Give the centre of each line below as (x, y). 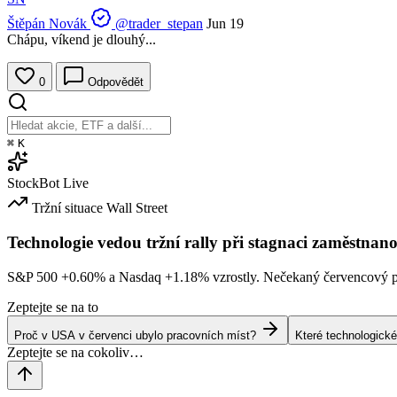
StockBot (33, 183)
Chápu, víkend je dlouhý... (82, 40)
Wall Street (137, 208)
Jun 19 (225, 24)
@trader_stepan (159, 24)
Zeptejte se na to (53, 307)
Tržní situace (67, 208)
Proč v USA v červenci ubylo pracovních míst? (135, 335)
